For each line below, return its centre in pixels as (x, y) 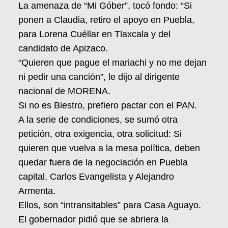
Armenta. (37, 191)
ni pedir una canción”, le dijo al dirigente (99, 77)
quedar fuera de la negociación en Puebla (103, 162)
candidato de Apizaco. (63, 48)
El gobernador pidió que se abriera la (93, 219)
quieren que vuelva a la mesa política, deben (109, 148)
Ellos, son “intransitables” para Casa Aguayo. (110, 205)
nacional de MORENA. (64, 91)
